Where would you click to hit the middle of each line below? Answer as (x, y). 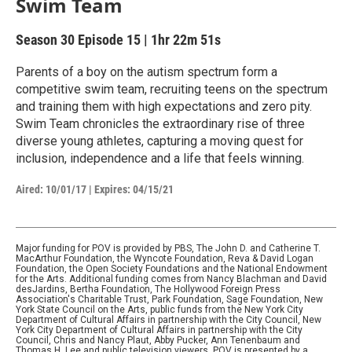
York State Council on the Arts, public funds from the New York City (159, 309)
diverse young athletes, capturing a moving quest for (159, 141)
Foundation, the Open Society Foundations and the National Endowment (172, 268)
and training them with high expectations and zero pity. (164, 106)
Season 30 (47, 39)
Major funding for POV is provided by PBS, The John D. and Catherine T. (168, 248)
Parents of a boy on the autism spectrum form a (147, 71)
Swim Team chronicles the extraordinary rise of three (160, 123)
